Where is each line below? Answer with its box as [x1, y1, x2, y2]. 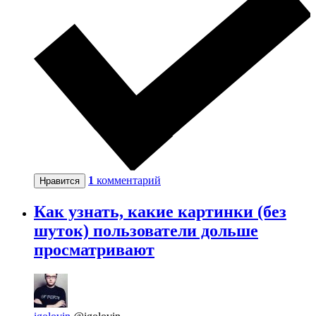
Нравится [39, 176, 80, 187]
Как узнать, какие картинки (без [34, 202, 286, 221]
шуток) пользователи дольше [34, 221, 258, 241]
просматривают [34, 241, 154, 260]
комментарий [97, 174, 161, 187]
